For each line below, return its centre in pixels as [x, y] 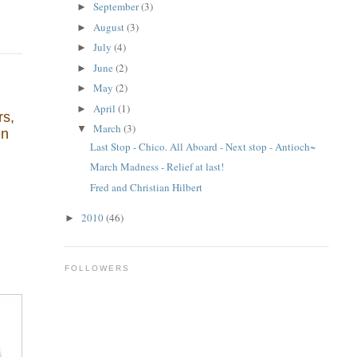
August [110, 27]
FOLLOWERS [97, 268]
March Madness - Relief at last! [157, 167]
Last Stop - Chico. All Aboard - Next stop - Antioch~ [203, 146]
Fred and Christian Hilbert [147, 187]
